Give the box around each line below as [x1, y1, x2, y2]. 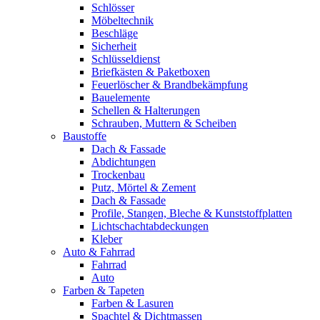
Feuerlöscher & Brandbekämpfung [91, 79, 248, 91]
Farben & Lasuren [91, 297, 174, 309]
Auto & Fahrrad [63, 246, 135, 258]
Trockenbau [91, 169, 145, 181]
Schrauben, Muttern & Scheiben [91, 117, 236, 129]
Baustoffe [63, 130, 106, 142]
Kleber [91, 233, 122, 245]
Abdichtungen [91, 156, 156, 168]
